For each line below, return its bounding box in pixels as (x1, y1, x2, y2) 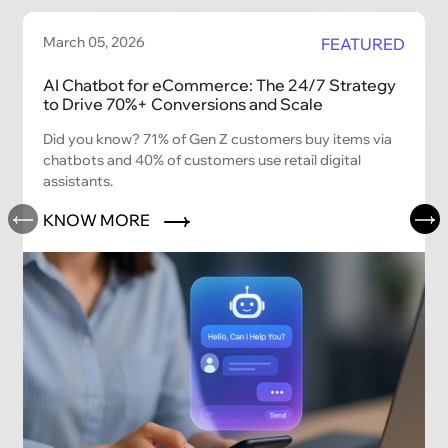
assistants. (43, 171, 114, 190)
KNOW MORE (43, 209, 154, 230)
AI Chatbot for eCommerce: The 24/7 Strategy (43, 74, 397, 95)
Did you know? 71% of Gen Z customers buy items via (43, 129, 393, 148)
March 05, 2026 (43, 32, 146, 51)
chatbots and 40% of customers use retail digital (43, 150, 362, 169)
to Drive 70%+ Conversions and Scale (43, 93, 324, 114)
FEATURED (320, 33, 405, 54)
